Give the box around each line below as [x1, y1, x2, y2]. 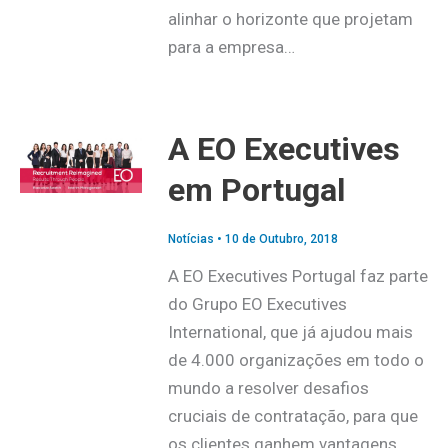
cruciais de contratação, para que [167, 406, 418, 427]
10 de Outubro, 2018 [224, 231, 338, 246]
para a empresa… [167, 37, 295, 58]
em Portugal [167, 171, 345, 210]
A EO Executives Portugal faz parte [167, 266, 428, 287]
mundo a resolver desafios [167, 378, 369, 399]
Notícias [167, 231, 214, 246]
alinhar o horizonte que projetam [167, 9, 413, 30]
